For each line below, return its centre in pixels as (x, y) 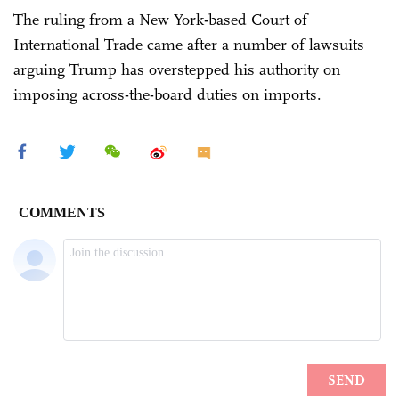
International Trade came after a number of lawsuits (189, 45)
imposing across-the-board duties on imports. (167, 94)
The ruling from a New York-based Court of (160, 20)
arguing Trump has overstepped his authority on (177, 69)
